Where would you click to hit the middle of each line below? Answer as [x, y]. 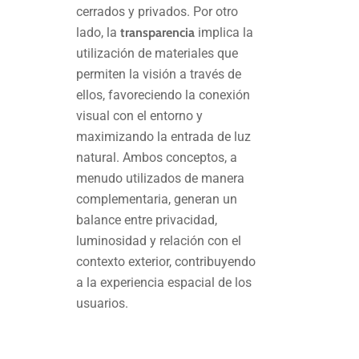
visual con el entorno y [140, 116]
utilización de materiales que [157, 54]
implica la [224, 33]
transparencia [158, 33]
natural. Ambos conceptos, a [157, 158]
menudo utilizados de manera [161, 179]
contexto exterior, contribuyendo [166, 262]
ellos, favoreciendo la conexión [163, 95]
